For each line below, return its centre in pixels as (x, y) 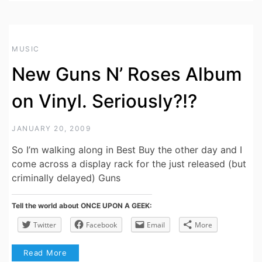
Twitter (45, 225)
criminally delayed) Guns (66, 178)
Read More (46, 253)
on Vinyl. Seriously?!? (104, 101)
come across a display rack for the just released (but (129, 164)
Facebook (101, 225)
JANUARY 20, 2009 (51, 129)
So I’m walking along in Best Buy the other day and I (127, 150)
